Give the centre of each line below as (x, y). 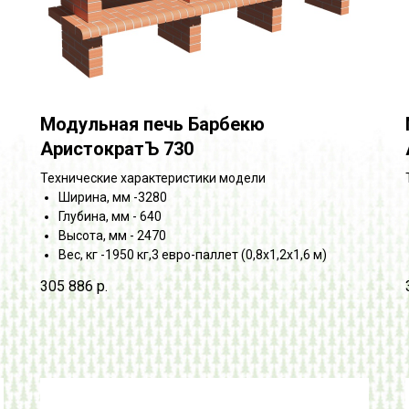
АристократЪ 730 (117, 148)
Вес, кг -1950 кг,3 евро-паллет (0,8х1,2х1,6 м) (193, 254)
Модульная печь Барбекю (152, 124)
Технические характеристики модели (153, 178)
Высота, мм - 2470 (112, 235)
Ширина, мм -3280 (113, 197)
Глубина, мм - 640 (110, 216)
